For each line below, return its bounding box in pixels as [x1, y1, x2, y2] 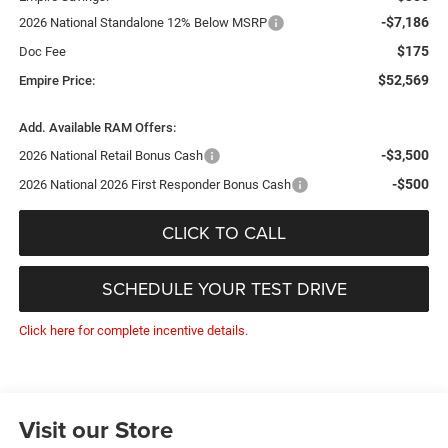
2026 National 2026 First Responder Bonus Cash [18, 177, 291, 193]
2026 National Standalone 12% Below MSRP [18, 15, 267, 31]
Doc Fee [18, 44, 66, 60]
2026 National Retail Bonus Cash [18, 148, 203, 164]
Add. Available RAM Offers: [18, 120, 176, 136]
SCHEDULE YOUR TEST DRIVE [101, 276, 347, 302]
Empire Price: [18, 73, 95, 89]
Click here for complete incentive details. [18, 323, 248, 339]
